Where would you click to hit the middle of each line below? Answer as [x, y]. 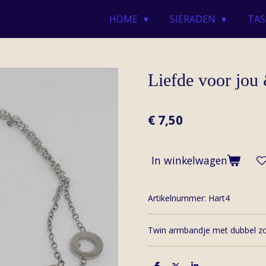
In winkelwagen [189, 161]
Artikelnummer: [177, 198]
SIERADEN [194, 19]
